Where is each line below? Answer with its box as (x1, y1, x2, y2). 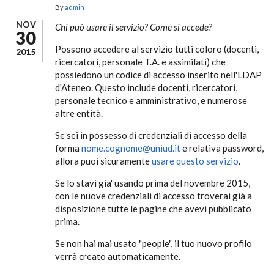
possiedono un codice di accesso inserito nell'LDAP (55, 69, 262, 80)
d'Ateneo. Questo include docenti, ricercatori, (55, 82, 237, 93)
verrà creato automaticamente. (55, 251, 180, 262)
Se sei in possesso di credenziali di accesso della (55, 130, 247, 141)
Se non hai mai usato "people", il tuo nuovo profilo (55, 238, 252, 249)
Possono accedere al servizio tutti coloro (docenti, (55, 43, 259, 54)
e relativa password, (180, 143, 264, 154)
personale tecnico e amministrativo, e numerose (55, 95, 247, 106)
